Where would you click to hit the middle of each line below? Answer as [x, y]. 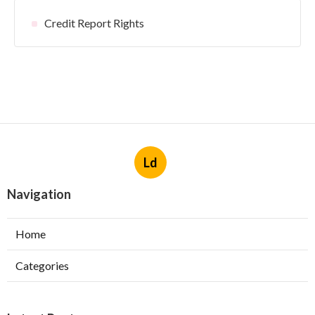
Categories [42, 265]
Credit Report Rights [94, 23]
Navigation [39, 194]
